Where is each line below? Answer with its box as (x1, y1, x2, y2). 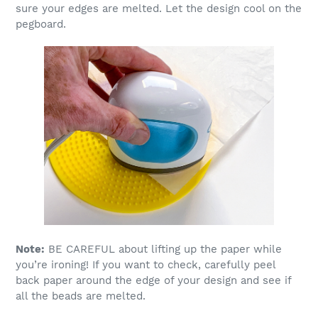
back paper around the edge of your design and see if (16, 274, 291, 287)
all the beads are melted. (16, 290, 146, 303)
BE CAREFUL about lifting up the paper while (45, 243, 282, 256)
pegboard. (16, 18, 66, 31)
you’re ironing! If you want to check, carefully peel (16, 258, 275, 272)
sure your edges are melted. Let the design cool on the (16, 2, 302, 16)
